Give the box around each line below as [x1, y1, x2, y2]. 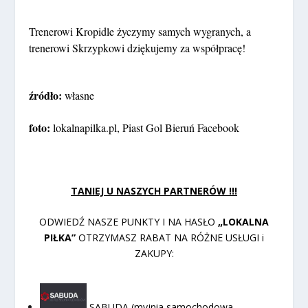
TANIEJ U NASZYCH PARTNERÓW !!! [71, 184, 237, 197]
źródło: [29, 87, 65, 104]
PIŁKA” [44, 230, 78, 244]
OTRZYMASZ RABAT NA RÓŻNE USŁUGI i [78, 230, 264, 244]
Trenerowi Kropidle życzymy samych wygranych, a [29, 24, 252, 38]
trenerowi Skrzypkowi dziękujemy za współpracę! [29, 41, 246, 55]
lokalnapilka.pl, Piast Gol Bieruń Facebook [53, 120, 240, 135]
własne [65, 88, 95, 103]
